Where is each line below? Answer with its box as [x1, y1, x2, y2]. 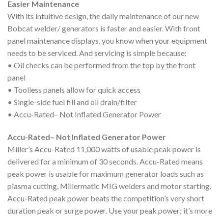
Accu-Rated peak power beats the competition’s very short [7, 193, 204, 203]
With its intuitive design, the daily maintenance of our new [7, 11, 199, 21]
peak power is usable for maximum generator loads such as [7, 169, 204, 179]
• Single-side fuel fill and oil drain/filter [7, 97, 137, 107]
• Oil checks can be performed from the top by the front [7, 60, 195, 70]
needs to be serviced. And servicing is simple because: [7, 48, 187, 58]
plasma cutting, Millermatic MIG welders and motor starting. [7, 181, 211, 191]
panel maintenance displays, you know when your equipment [7, 36, 207, 46]
